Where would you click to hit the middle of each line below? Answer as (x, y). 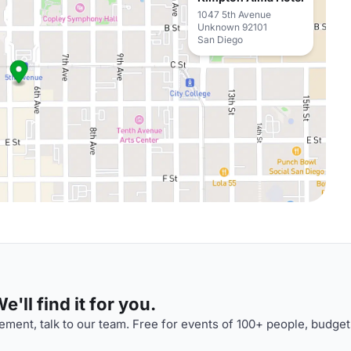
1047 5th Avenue (234, 14)
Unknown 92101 (232, 27)
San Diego (220, 40)
